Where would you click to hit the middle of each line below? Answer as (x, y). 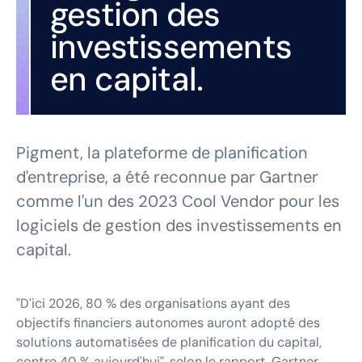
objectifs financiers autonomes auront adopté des (168, 323)
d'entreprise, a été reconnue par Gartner (167, 177)
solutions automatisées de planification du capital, (169, 342)
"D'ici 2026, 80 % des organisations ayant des (153, 303)
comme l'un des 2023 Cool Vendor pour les (178, 201)
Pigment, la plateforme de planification (162, 153)
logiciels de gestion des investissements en (179, 225)
